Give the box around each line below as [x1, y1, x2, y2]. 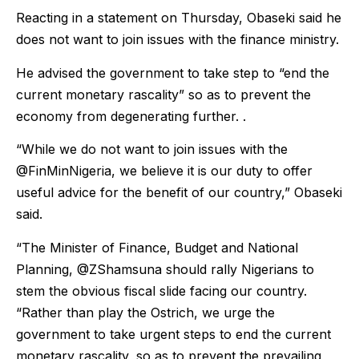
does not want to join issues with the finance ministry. [16, 31, 339, 48]
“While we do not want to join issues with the [16, 141, 288, 158]
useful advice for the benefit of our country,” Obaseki [16, 184, 342, 201]
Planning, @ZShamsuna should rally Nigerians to [16, 260, 314, 277]
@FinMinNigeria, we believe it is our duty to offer [16, 163, 313, 179]
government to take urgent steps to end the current [16, 325, 331, 342]
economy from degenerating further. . [16, 107, 246, 124]
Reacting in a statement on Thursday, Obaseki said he [16, 10, 341, 26]
